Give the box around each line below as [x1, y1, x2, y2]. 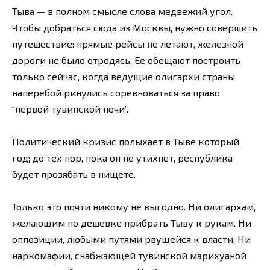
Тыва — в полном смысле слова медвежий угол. [12, 5, 233, 17]
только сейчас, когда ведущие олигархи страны [12, 70, 235, 82]
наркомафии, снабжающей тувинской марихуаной [12, 250, 246, 262]
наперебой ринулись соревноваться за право [12, 86, 220, 98]
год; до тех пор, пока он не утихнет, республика [12, 151, 233, 163]
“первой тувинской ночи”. [12, 102, 128, 115]
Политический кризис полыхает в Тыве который [12, 135, 239, 147]
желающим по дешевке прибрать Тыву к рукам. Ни [12, 217, 251, 229]
